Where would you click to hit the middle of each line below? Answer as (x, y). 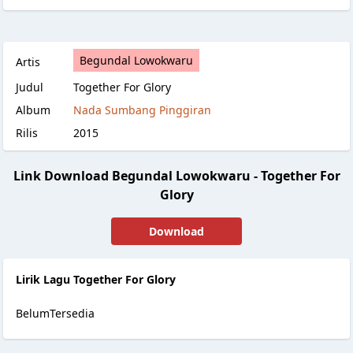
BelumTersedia (55, 313)
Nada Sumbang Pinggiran (142, 110)
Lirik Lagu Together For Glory (96, 279)
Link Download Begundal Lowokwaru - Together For (176, 176)
